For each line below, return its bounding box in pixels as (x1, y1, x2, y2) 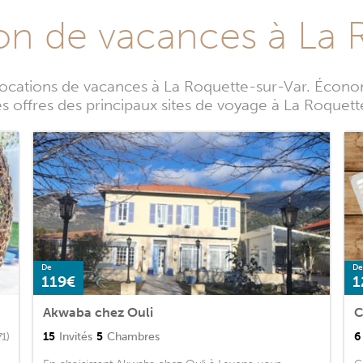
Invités (59, 330, 93, 344)
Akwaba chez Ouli (43, 305, 154, 321)
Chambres (107, 330, 160, 344)
